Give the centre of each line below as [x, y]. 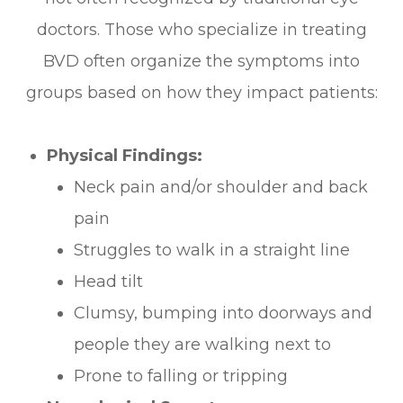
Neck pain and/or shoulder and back [221, 187]
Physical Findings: [125, 155]
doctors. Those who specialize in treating [201, 29]
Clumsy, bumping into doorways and [224, 313]
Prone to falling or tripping [181, 376]
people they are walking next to [203, 344]
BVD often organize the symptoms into [201, 61]
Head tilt [109, 281]
